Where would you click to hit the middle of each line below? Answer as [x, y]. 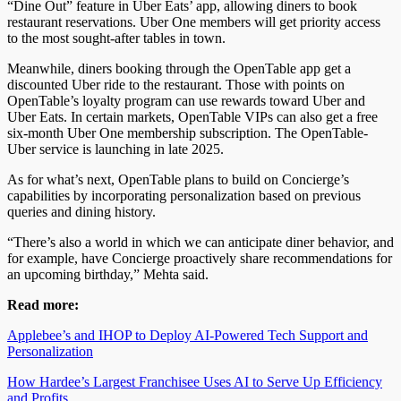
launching [123, 149]
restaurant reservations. [72, 21]
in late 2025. [187, 149]
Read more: [43, 304]
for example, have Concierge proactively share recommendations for [200, 258]
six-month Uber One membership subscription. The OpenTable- [188, 132]
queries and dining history [80, 211]
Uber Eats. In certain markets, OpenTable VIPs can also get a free [192, 116]
